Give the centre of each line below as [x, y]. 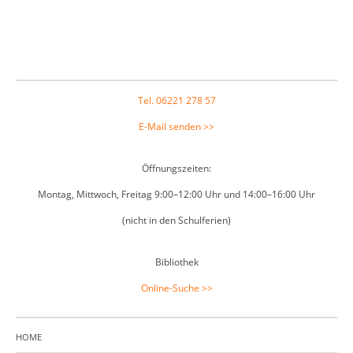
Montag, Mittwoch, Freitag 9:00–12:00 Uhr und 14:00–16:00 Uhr [176, 194]
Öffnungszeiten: [176, 168]
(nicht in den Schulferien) [176, 220]
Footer [35, 87]
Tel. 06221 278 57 [176, 100]
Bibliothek [176, 262]
